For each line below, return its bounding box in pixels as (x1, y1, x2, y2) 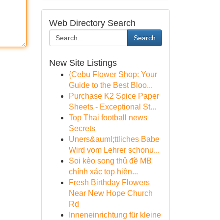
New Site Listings (49, 58, 117, 68)
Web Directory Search (49, 18, 136, 28)
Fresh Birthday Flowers (68, 178, 150, 187)
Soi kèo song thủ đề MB (68, 157, 152, 165)
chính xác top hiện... (68, 167, 138, 176)
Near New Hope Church (68, 189, 153, 197)
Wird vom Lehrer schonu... (68, 146, 160, 154)
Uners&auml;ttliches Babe (68, 135, 160, 143)
